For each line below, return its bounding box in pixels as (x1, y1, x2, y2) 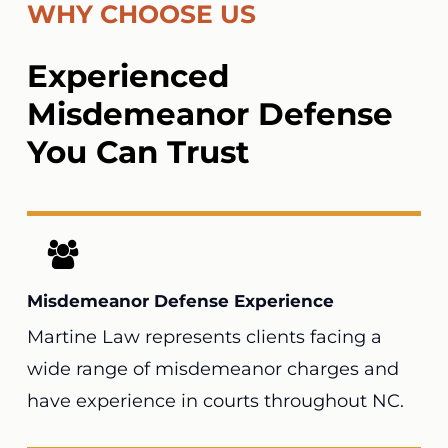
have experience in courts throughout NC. (26, 389, 404, 412)
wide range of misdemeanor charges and (26, 357, 399, 380)
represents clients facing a (139, 325, 382, 348)
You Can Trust (26, 133, 249, 172)
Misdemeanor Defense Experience (26, 290, 334, 311)
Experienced (26, 57, 229, 96)
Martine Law (26, 325, 140, 348)
